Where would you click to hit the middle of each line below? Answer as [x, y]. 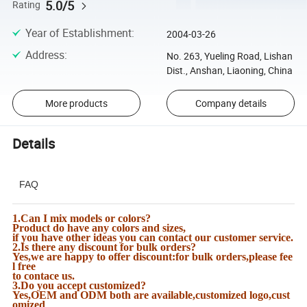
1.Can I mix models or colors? [82, 219]
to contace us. [44, 276]
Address [45, 55]
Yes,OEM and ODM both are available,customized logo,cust [151, 295]
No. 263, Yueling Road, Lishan [229, 56]
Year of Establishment [78, 33]
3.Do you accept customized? [79, 286]
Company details [231, 103]
